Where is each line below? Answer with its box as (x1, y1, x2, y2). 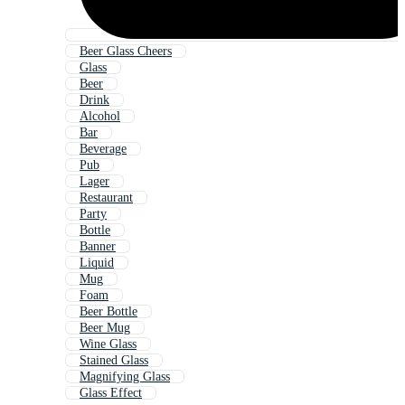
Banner (80, 240, 116, 254)
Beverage (80, 142, 127, 156)
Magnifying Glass (80, 370, 170, 384)
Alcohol (80, 109, 120, 124)
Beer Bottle (80, 305, 137, 319)
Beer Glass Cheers (80, 44, 172, 59)
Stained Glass (80, 353, 148, 368)
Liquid (80, 256, 114, 270)
